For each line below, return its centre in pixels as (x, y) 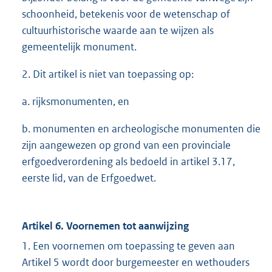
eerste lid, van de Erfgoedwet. (89, 178)
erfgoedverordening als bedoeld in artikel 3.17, (128, 162)
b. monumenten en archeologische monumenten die (141, 129)
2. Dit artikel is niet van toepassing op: (108, 74)
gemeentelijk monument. (79, 47)
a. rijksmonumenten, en (76, 102)
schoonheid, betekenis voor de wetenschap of (126, 14)
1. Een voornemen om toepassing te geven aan (128, 246)
